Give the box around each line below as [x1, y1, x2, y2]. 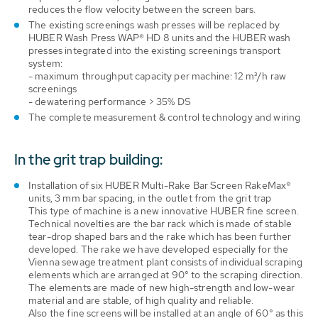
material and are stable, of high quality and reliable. [28, 293, 254, 307]
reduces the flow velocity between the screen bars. [28, 2, 256, 16]
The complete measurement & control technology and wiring [28, 110, 301, 124]
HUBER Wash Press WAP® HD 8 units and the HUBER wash [28, 31, 291, 44]
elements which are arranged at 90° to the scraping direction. [28, 268, 303, 281]
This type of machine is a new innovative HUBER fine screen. [28, 204, 299, 217]
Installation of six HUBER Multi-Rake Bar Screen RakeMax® [28, 178, 292, 192]
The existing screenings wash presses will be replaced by [28, 18, 280, 31]
